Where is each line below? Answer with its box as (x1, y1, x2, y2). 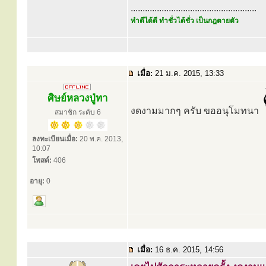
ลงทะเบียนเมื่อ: (32, 135, 78, 143)
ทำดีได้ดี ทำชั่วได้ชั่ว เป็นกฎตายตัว (131, 17, 239, 25)
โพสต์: (32, 156, 52, 164)
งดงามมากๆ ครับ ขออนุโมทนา (131, 106, 261, 116)
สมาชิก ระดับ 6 (55, 108, 101, 116)
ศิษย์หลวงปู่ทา (47, 93, 107, 104)
